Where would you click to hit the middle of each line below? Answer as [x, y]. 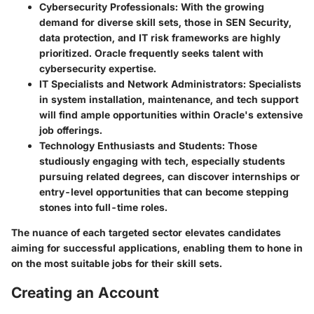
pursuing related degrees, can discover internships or [170, 177]
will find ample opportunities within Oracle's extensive [171, 115]
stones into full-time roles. [103, 207]
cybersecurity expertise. [98, 69]
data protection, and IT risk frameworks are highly [160, 38]
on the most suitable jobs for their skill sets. [117, 264]
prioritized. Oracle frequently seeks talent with [151, 53]
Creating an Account [85, 293]
